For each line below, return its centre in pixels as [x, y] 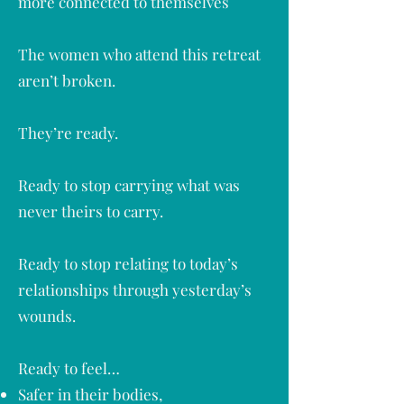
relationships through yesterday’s [135, 289]
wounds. [47, 316]
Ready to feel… [69, 368]
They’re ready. [68, 133]
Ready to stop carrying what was [129, 185]
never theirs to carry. [91, 211]
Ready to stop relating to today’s [128, 263]
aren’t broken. [67, 80]
